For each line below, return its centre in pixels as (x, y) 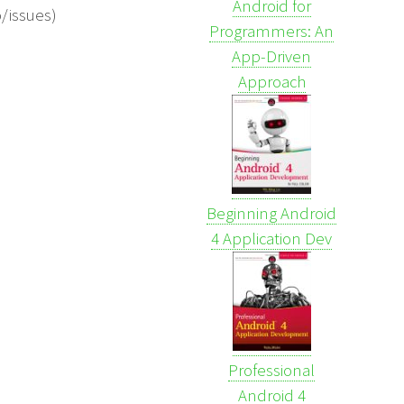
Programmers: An (271, 31)
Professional (271, 370)
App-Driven (271, 56)
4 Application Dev (271, 238)
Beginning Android (271, 213)
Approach (271, 81)
